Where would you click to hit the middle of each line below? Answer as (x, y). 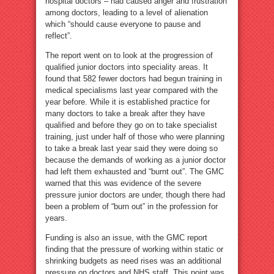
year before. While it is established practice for (128, 102)
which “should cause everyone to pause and (123, 24)
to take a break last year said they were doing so (131, 148)
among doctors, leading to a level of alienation (127, 12)
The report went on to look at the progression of (129, 55)
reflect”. (59, 35)
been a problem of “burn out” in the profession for (131, 206)
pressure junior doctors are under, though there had (135, 194)
